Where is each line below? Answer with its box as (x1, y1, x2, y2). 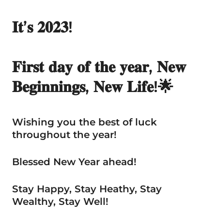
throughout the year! (12, 129, 117, 140)
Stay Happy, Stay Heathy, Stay (12, 183, 162, 195)
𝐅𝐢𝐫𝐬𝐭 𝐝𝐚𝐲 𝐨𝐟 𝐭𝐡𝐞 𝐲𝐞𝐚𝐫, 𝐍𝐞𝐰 (12, 57, 186, 76)
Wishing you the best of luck (12, 116, 157, 128)
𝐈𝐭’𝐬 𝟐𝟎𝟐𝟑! (12, 17, 73, 36)
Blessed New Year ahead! (12, 156, 137, 168)
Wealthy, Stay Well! (12, 196, 108, 207)
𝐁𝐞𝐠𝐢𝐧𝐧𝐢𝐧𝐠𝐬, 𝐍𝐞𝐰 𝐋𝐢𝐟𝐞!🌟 (12, 77, 173, 96)
